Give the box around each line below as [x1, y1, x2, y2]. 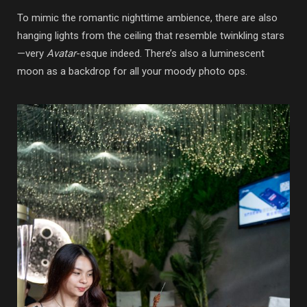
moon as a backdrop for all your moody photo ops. [17, 65, 247, 78]
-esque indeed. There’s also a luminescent [76, 47, 265, 60]
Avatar [47, 47, 76, 60]
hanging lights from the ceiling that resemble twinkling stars [17, 29, 284, 42]
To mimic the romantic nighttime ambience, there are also [17, 12, 278, 25]
